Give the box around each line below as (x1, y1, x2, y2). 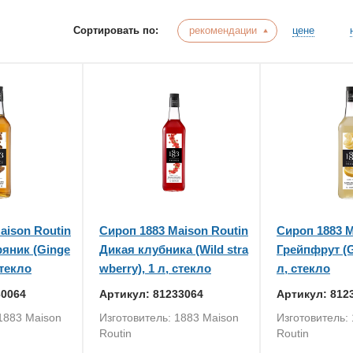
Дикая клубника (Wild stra (99, 243, 248, 256)
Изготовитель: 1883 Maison (99, 311, 239, 324)
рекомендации (189, 24, 257, 36)
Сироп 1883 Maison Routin (99, 224, 248, 237)
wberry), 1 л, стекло (99, 262, 211, 275)
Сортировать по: (73, 24, 162, 36)
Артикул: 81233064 (99, 288, 203, 300)
